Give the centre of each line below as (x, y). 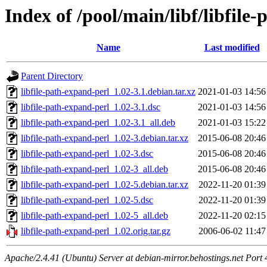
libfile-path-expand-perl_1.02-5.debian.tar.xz (105, 185)
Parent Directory (52, 76)
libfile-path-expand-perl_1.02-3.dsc (87, 154)
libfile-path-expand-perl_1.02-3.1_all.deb (98, 123)
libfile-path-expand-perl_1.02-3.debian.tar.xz (105, 138)
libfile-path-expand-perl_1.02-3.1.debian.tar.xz (108, 92)
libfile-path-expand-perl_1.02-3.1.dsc (91, 107)
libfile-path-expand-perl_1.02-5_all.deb (94, 216)
